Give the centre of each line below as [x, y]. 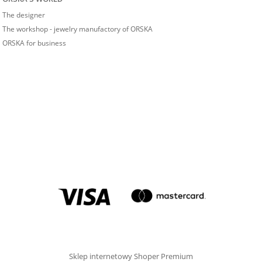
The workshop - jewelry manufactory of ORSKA [77, 29]
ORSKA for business [34, 43]
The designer [24, 15]
